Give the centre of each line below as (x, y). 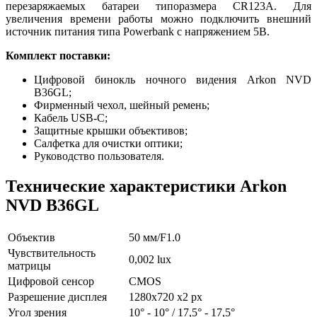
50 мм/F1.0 (155, 237)
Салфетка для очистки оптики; (108, 143)
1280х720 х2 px (166, 296)
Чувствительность (52, 253)
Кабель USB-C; (71, 117)
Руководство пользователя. (99, 156)
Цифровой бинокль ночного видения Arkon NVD (173, 79)
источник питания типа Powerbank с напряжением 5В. (138, 31)
